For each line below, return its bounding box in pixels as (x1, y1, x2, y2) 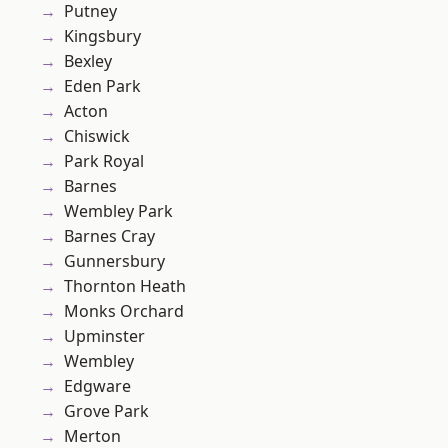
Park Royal (64, 150, 144, 173)
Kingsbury (64, 25, 141, 48)
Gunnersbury (64, 250, 165, 273)
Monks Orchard (64, 300, 184, 323)
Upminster (64, 325, 145, 348)
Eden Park (64, 75, 141, 98)
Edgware (64, 375, 131, 398)
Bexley (64, 50, 112, 73)
